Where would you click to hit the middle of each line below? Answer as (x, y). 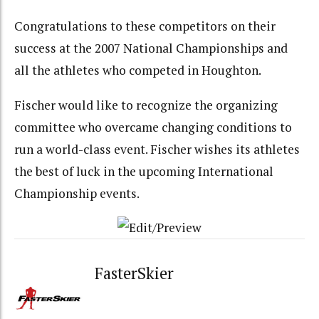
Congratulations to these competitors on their (145, 26)
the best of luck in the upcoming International (144, 171)
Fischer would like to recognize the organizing (146, 105)
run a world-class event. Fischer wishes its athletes (157, 149)
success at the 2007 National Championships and (151, 48)
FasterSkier (135, 273)
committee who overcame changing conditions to (153, 127)
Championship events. (77, 193)
